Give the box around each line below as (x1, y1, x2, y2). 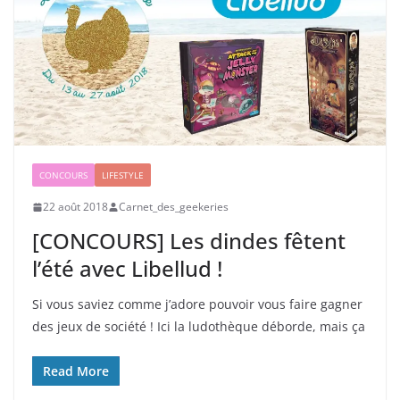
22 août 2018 (43, 199, 108, 215)
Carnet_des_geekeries (119, 199, 229, 215)
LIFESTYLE (102, 169, 144, 182)
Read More (43, 362, 109, 380)
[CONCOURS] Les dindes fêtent (32, 226, 346, 256)
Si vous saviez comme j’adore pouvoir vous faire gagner (32, 296, 362, 313)
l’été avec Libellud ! (32, 254, 222, 284)
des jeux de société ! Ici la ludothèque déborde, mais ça (32, 318, 365, 336)
